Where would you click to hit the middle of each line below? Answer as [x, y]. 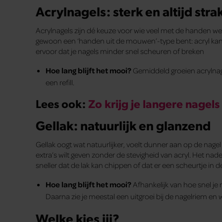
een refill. [60, 82]
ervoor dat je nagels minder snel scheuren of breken [120, 51]
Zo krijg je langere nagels [154, 103]
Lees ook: [62, 103]
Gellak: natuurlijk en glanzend [123, 125]
